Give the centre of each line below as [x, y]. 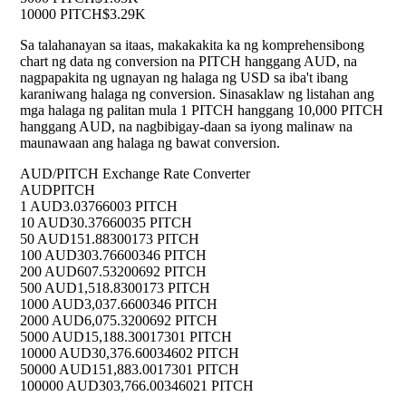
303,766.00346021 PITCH [176, 386]
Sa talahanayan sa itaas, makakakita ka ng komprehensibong [192, 45]
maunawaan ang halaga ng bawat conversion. [150, 143]
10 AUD [45, 223]
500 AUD [48, 288]
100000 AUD [59, 386]
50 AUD [45, 239]
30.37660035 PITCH [131, 223]
